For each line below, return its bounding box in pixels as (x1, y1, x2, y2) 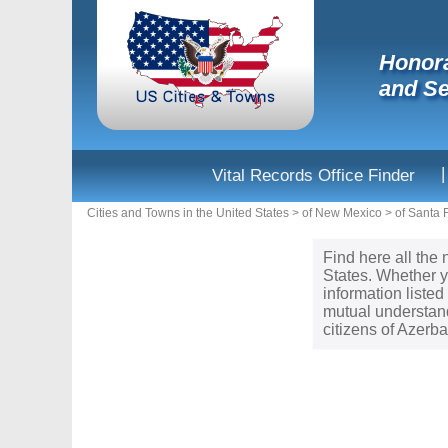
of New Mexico (302, 206, 382, 220)
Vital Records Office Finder (212, 166, 415, 185)
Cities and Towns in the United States (87, 206, 289, 220)
